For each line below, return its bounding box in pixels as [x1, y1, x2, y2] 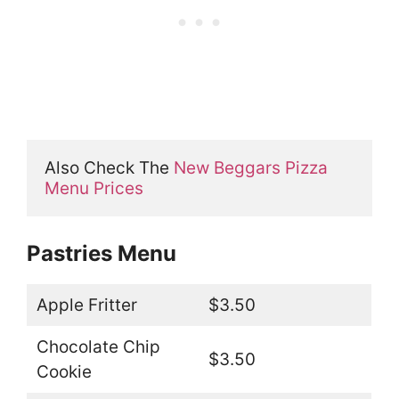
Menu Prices [45, 177, 143, 199]
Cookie [36, 362, 92, 383]
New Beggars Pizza [174, 157, 328, 178]
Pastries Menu [27, 240, 176, 267]
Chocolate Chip [36, 337, 160, 358]
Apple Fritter [36, 295, 137, 316]
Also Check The [45, 157, 174, 178]
